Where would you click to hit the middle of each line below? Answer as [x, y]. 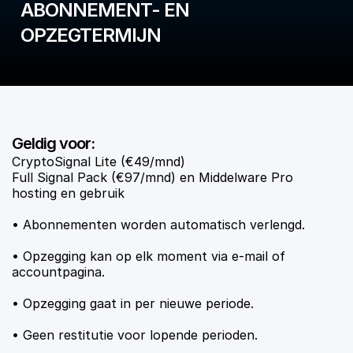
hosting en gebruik [68, 193]
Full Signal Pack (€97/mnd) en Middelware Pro [152, 177]
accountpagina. [58, 272]
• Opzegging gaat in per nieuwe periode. [133, 303]
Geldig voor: [53, 143]
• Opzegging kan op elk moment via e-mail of [149, 256]
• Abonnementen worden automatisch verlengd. [158, 225]
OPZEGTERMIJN [91, 35]
